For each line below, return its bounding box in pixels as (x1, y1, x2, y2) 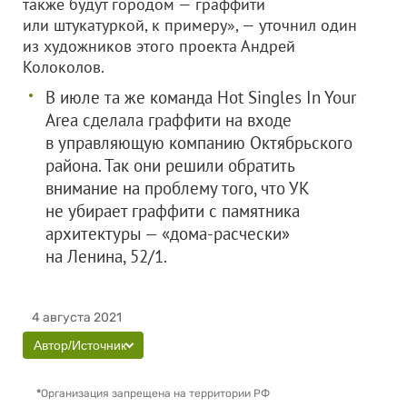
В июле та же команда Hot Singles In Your (45, 86, 356, 108)
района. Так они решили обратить (45, 154, 294, 176)
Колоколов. (23, 56, 158, 77)
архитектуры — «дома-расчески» (45, 223, 290, 244)
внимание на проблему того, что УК (45, 177, 310, 199)
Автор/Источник (34, 338, 126, 352)
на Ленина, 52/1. (45, 245, 167, 267)
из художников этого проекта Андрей (23, 35, 295, 56)
